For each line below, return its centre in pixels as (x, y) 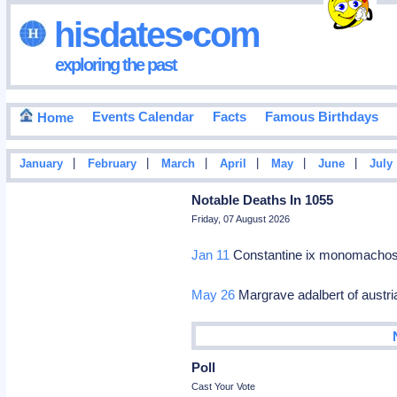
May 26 (214, 295)
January (41, 164)
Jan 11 (211, 255)
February (112, 164)
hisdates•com (152, 34)
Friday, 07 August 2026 (241, 219)
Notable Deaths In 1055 (263, 200)
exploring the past (115, 64)
